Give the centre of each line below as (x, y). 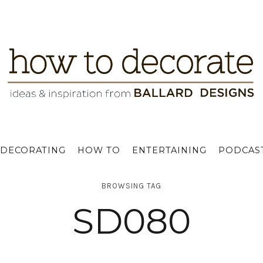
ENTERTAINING (169, 151)
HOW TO (99, 151)
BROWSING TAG (131, 186)
